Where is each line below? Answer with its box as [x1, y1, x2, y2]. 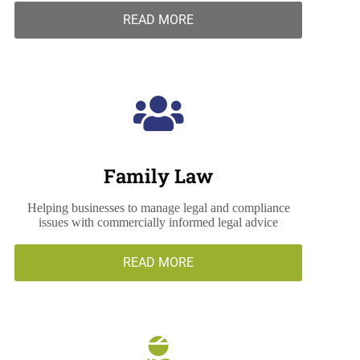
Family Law [104, 163, 214, 190]
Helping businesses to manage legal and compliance [27, 201, 290, 215]
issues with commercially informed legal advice [39, 215, 279, 230]
